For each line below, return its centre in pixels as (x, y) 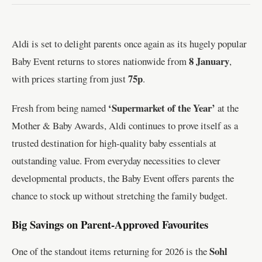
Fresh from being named (60, 108)
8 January (209, 61)
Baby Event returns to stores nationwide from (100, 61)
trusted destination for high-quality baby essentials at (114, 143)
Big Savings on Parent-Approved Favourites (110, 224)
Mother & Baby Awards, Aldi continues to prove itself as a (125, 125)
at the (227, 108)
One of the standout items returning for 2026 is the (111, 251)
